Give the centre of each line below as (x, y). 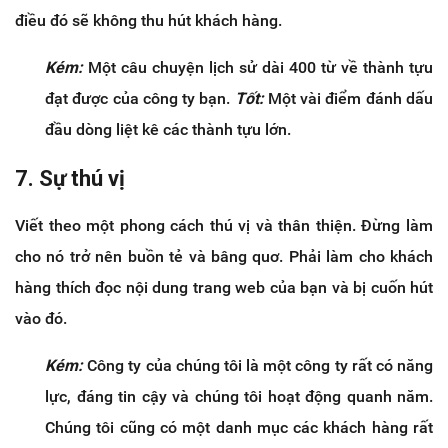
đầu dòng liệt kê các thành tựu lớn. (168, 129)
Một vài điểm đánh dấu (348, 98)
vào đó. (41, 318)
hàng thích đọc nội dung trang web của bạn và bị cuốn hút (224, 287)
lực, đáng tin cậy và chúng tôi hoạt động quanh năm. (239, 396)
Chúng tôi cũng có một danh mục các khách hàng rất (239, 427)
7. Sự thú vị (70, 178)
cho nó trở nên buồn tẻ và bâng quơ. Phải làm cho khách (224, 256)
